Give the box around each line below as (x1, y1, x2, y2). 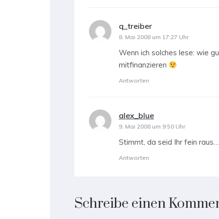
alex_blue (119, 110, 154, 121)
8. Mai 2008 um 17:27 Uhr (119, 33, 189, 41)
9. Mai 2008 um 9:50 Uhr (119, 123, 185, 131)
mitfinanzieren (119, 60, 169, 70)
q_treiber (119, 21, 152, 31)
